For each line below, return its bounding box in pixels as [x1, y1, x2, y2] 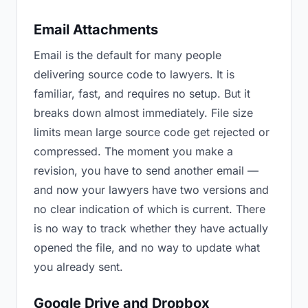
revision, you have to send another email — [34, 164, 258, 177]
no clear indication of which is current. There [34, 202, 265, 216]
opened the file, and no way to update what [34, 241, 260, 254]
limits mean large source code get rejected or [34, 125, 269, 139]
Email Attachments [34, 21, 158, 38]
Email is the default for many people [34, 48, 221, 62]
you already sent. [34, 260, 123, 274]
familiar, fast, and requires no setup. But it [34, 87, 250, 100]
